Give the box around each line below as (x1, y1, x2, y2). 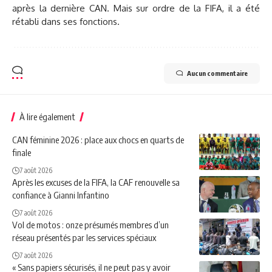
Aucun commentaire (187, 69, 248, 77)
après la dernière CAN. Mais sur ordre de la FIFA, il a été (12, 2, 260, 14)
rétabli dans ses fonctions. (12, 16, 120, 27)
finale (12, 147, 31, 158)
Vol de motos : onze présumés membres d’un (12, 219, 169, 230)
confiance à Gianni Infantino (12, 189, 109, 200)
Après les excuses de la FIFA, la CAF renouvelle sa (12, 177, 180, 188)
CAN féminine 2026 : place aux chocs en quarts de (12, 134, 184, 145)
